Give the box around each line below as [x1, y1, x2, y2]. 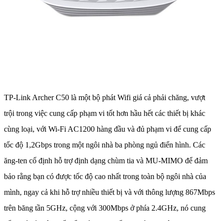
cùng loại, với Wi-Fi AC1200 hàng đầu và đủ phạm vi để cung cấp [4, 124, 211, 133]
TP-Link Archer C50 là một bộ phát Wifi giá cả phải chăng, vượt [4, 93, 205, 102]
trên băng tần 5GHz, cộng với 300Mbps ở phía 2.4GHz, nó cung [4, 203, 206, 212]
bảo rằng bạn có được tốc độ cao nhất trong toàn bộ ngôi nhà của [4, 172, 206, 181]
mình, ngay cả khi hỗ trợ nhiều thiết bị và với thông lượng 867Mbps [4, 187, 215, 196]
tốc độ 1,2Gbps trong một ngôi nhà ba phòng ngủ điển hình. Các [4, 140, 205, 149]
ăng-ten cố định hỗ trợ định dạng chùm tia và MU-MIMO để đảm [4, 156, 208, 165]
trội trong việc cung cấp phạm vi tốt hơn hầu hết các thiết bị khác [4, 109, 205, 117]
